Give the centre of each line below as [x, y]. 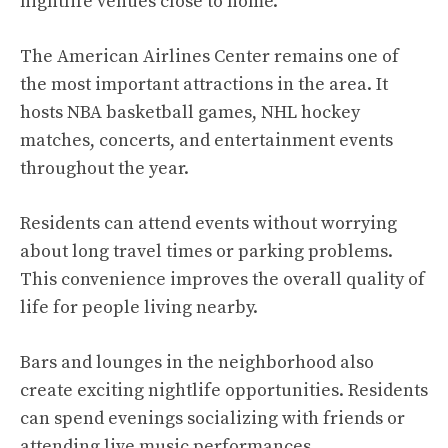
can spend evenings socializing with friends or [212, 419]
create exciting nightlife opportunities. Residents [224, 391]
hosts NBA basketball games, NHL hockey [190, 113]
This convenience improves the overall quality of [222, 280]
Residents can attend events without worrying [208, 224]
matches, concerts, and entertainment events [206, 141]
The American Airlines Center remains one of [209, 57]
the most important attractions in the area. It [204, 85]
